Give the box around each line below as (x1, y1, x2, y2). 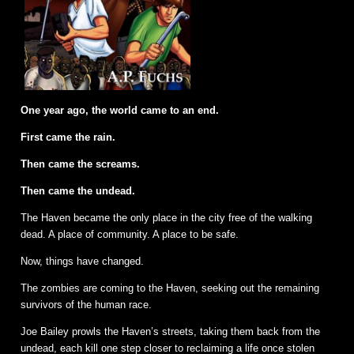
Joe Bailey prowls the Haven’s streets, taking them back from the (21, 326, 320, 338)
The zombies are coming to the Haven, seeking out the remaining (21, 282, 319, 295)
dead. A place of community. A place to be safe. (21, 228, 239, 241)
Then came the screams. (21, 158, 140, 171)
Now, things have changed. (21, 255, 144, 268)
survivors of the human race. (21, 299, 152, 311)
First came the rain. (21, 131, 115, 144)
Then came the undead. (21, 185, 135, 198)
